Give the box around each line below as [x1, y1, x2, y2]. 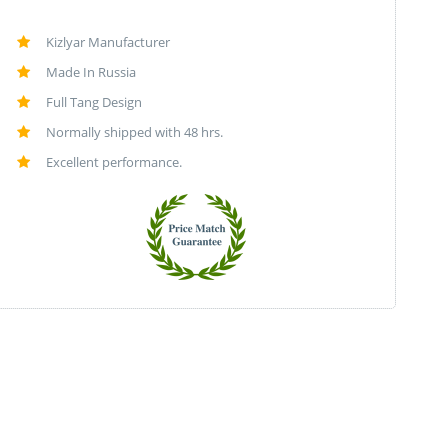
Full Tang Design [46, 93, 142, 112]
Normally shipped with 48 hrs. [46, 123, 223, 142]
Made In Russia [46, 63, 136, 82]
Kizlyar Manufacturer [46, 33, 170, 52]
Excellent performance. [46, 153, 182, 172]
